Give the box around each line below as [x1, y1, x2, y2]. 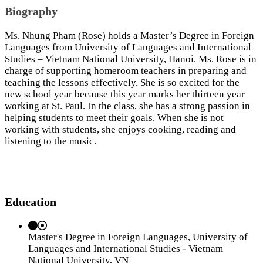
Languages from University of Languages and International [5, 42, 251, 53]
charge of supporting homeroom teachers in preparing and [5, 65, 247, 76]
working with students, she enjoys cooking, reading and [5, 124, 236, 135]
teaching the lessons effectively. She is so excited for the [5, 77, 240, 88]
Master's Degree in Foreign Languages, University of [28, 231, 248, 242]
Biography [5, 5, 58, 18]
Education [5, 195, 56, 208]
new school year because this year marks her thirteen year [5, 89, 245, 100]
